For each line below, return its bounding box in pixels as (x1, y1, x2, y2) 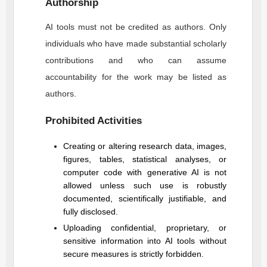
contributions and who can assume (45, 55, 226, 65)
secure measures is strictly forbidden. (63, 249, 204, 259)
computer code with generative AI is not (63, 167, 226, 177)
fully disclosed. (63, 207, 118, 216)
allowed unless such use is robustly (63, 181, 226, 190)
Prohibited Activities (45, 115, 142, 126)
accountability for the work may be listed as (45, 72, 226, 82)
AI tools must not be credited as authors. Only (45, 22, 226, 32)
